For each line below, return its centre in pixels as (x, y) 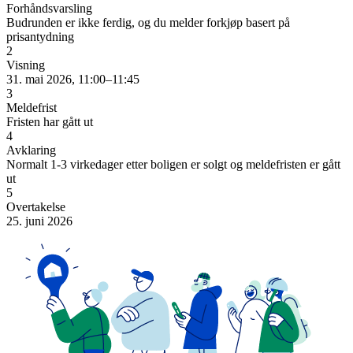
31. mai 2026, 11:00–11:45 (73, 79)
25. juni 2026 (39, 221)
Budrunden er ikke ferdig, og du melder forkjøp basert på (148, 22)
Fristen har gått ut (50, 121)
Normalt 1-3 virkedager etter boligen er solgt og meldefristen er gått (173, 164)
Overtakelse (36, 206)
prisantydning (40, 36)
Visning (26, 65)
